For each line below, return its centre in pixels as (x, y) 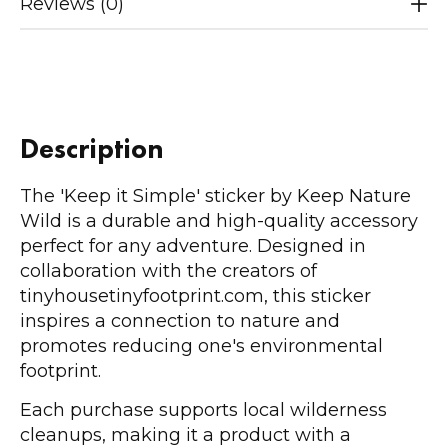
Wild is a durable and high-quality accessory (219, 221)
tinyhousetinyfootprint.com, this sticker (195, 296)
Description (92, 149)
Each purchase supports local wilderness (203, 409)
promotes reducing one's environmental (201, 346)
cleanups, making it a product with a (185, 434)
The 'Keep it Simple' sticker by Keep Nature (215, 196)
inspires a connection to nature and (180, 321)
